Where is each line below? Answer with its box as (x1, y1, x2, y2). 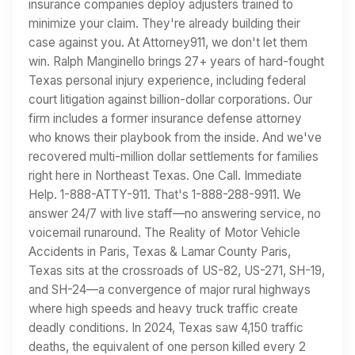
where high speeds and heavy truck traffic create (29, 300, 298, 316)
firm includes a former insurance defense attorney (29, 110, 302, 126)
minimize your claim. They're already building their (29, 15, 300, 31)
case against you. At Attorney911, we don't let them (29, 34, 307, 50)
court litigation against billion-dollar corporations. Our (29, 91, 312, 107)
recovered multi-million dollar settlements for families (29, 148, 319, 164)
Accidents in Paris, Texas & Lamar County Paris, (29, 243, 291, 259)
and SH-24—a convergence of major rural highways (29, 281, 311, 297)
